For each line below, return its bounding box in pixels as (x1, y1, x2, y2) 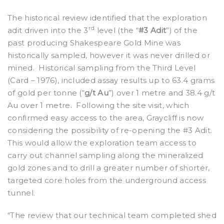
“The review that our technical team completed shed (7, 210, 216, 220)
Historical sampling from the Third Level (38, 63, 196, 72)
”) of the (166, 25, 197, 35)
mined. (7, 63, 34, 72)
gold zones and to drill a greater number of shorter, (7, 163, 210, 172)
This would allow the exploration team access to (7, 138, 197, 147)
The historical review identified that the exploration (7, 13, 207, 22)
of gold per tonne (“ (7, 88, 85, 97)
